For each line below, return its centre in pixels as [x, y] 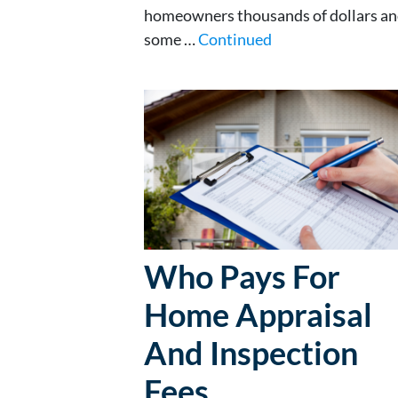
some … [171, 39]
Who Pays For [242, 276]
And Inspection [251, 352]
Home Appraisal [258, 314]
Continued [235, 39]
